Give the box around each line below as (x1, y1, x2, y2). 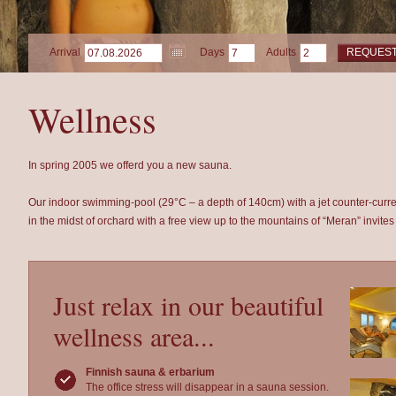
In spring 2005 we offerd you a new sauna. (28, 159, 232, 171)
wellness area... (53, 318, 215, 354)
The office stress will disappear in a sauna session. (86, 381, 329, 393)
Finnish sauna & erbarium (86, 366, 215, 378)
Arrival (49, 46, 80, 58)
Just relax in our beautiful (53, 287, 324, 323)
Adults (266, 46, 296, 58)
